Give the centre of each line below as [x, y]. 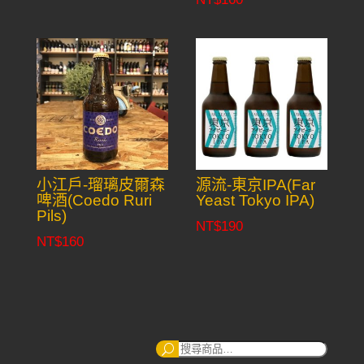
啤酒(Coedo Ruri [94, 201]
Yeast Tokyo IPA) [256, 201]
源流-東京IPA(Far [256, 185]
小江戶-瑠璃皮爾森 [100, 185]
